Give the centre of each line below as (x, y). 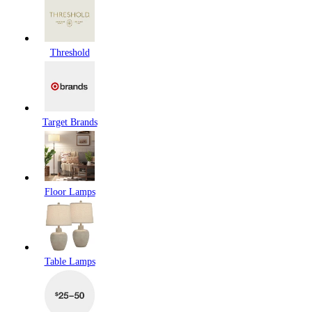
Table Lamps (70, 262)
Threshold (70, 53)
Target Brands (70, 123)
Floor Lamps (70, 192)
